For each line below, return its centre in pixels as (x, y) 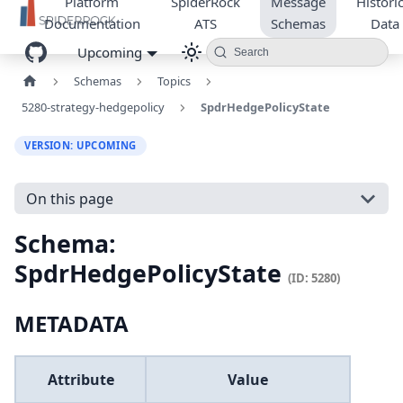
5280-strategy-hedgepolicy (93, 107)
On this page (69, 198)
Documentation (92, 23)
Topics (174, 81)
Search (251, 52)
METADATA (72, 324)
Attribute (81, 380)
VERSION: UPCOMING (81, 145)
